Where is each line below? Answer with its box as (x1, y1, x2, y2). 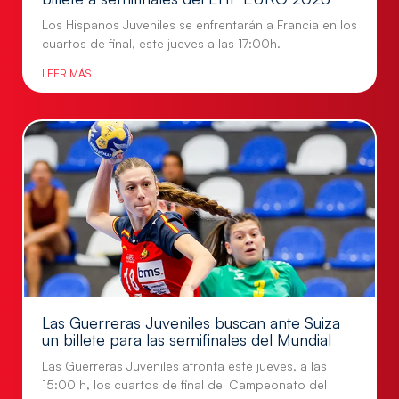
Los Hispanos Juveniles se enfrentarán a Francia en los (42, 17, 357, 33)
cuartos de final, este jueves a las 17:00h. (42, 36, 281, 52)
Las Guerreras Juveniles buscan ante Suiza (42, 313, 340, 333)
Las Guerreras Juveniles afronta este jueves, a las (42, 358, 327, 374)
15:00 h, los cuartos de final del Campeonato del (42, 377, 327, 393)
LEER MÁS (42, 67, 91, 81)
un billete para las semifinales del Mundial (42, 330, 331, 350)
